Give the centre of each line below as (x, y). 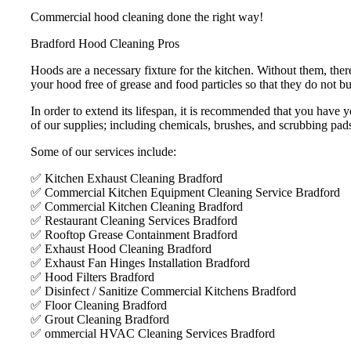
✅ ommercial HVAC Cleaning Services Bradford (153, 333)
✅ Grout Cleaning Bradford (100, 319)
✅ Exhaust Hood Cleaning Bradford (121, 248)
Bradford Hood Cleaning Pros (105, 43)
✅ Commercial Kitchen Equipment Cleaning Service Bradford (185, 192)
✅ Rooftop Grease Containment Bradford (134, 234)
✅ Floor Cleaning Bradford (99, 305)
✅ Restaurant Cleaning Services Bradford (134, 220)
